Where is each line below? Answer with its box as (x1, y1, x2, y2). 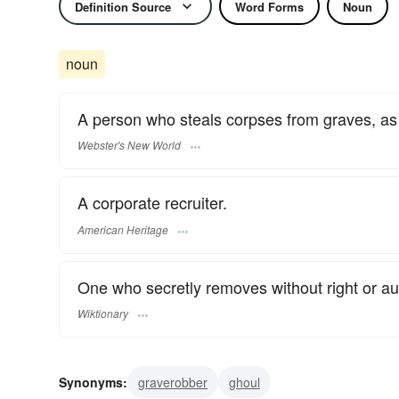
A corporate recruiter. (77, 191, 227, 215)
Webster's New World (77, 137, 181, 153)
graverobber (138, 372, 208, 391)
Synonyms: (59, 372, 127, 391)
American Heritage (77, 221, 168, 237)
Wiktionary (77, 305, 128, 321)
